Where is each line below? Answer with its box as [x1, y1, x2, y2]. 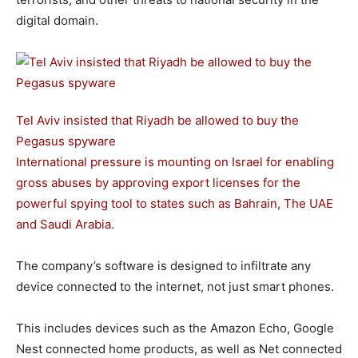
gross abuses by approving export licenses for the [16, 175, 300, 190]
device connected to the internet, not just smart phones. [16, 279, 334, 294]
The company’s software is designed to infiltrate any [16, 258, 311, 273]
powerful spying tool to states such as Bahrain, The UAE [16, 196, 333, 211]
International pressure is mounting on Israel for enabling [16, 154, 334, 169]
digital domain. [16, 13, 98, 28]
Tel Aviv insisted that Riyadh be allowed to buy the [16, 113, 299, 128]
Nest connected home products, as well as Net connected [16, 341, 342, 356]
